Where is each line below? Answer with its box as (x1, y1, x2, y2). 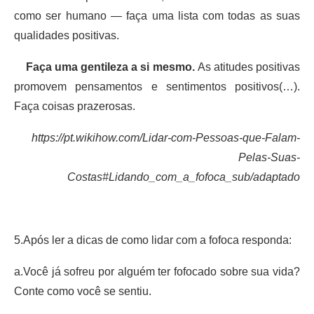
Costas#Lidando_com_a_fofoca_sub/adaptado (67, 170, 300, 183)
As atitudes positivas (194, 60, 300, 73)
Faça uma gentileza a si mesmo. (14, 60, 195, 73)
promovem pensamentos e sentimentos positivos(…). (14, 80, 300, 93)
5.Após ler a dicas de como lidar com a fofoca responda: (14, 233, 292, 246)
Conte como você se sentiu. (14, 285, 151, 297)
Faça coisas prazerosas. (14, 100, 135, 112)
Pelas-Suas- (238, 151, 300, 163)
